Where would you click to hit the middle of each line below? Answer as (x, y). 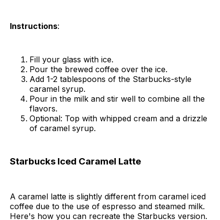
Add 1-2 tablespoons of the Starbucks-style (110, 79)
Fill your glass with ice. (71, 60)
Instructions (34, 26)
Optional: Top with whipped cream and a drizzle (118, 119)
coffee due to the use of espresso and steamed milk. (107, 206)
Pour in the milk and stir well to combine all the (117, 99)
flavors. (43, 109)
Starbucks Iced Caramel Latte (75, 162)
